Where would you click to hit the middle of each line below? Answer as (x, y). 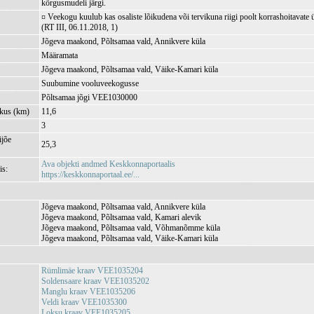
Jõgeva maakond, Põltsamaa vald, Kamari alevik (122, 217)
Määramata (60, 55)
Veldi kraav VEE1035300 (84, 302)
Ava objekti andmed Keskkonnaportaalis (109, 164)
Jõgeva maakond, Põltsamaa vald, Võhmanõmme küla (131, 228)
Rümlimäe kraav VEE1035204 (93, 271)
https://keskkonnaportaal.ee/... (91, 175)
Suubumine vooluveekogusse (90, 83)
